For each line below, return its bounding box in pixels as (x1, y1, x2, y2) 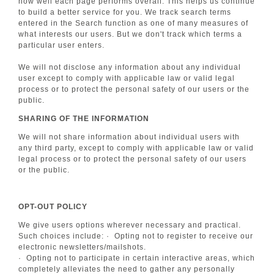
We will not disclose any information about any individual (18, 63, 241, 72)
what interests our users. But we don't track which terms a (18, 30, 242, 39)
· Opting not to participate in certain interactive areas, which (18, 254, 255, 262)
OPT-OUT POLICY (18, 202, 87, 211)
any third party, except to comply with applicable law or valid (18, 144, 254, 152)
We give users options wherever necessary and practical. (18, 221, 241, 229)
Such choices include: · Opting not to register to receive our (18, 232, 253, 240)
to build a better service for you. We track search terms (18, 8, 231, 17)
